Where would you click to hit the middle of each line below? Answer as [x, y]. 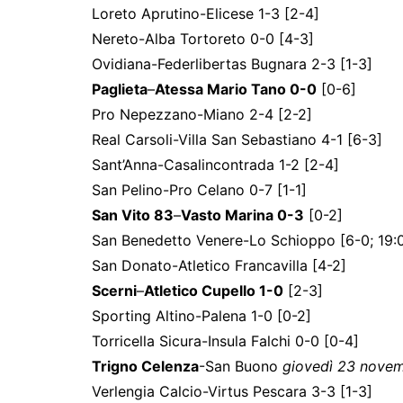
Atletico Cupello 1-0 [214, 291]
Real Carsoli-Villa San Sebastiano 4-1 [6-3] [237, 140]
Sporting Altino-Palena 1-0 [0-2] [201, 316]
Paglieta [120, 90]
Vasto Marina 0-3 [242, 215]
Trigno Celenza [145, 367]
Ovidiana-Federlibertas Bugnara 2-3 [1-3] [232, 64]
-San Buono [241, 367]
